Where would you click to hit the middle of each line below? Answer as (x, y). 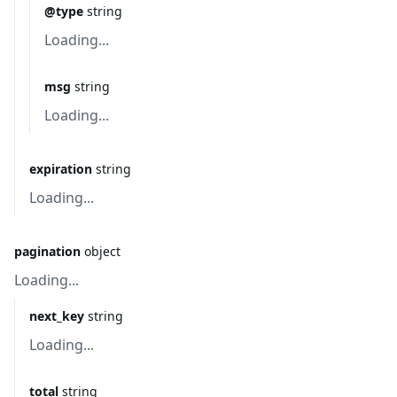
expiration (61, 169)
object (102, 251)
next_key (57, 316)
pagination (47, 251)
